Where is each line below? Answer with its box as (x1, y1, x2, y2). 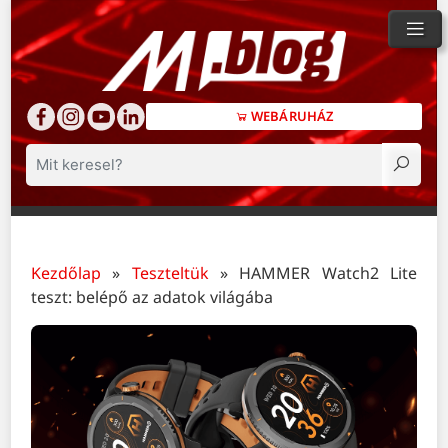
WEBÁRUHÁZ (248, 106, 333, 125)
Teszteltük (131, 262, 209, 285)
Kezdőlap (31, 262, 102, 285)
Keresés (35, 164, 94, 184)
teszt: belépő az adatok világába (31, 286, 274, 309)
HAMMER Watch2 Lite (239, 262, 417, 285)
